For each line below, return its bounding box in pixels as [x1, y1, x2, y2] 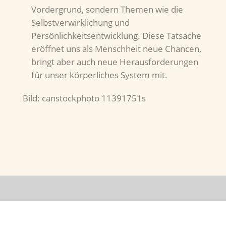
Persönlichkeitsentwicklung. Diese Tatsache [31, 30, 201, 42]
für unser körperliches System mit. [31, 69, 167, 81]
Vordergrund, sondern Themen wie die [31, 4, 183, 16]
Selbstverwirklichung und [31, 17, 130, 29]
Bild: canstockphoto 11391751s [22, 92, 146, 104]
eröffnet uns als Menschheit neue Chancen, [31, 43, 201, 55]
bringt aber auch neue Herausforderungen [31, 56, 198, 68]
